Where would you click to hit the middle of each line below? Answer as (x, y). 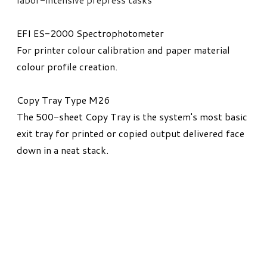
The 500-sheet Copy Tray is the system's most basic (132, 117)
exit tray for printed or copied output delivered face (131, 133)
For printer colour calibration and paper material (123, 50)
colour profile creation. (67, 67)
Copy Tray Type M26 (63, 100)
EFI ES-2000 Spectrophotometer (90, 33)
